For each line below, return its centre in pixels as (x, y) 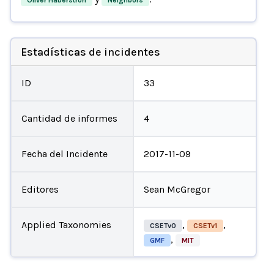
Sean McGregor (177, 189)
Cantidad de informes (69, 118)
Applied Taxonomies (66, 224)
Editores (40, 189)
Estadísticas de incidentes (90, 52)
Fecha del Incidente (64, 154)
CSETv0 (163, 225)
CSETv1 (205, 225)
